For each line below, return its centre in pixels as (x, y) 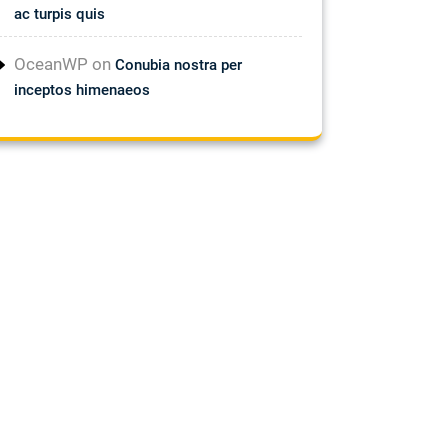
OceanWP (51, 63)
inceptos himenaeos (82, 89)
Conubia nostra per (178, 64)
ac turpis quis (59, 13)
